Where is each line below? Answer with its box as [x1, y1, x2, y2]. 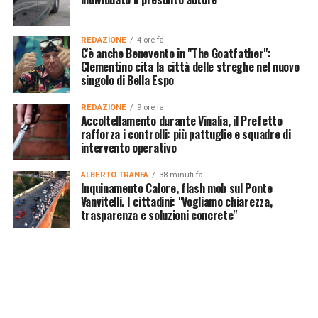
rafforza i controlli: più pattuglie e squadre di [80, 125, 291, 143]
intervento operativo [80, 138, 177, 156]
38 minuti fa [158, 170, 203, 180]
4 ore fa [136, 35, 164, 45]
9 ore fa [136, 102, 164, 112]
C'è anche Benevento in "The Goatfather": [80, 44, 271, 62]
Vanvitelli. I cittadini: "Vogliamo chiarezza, [80, 192, 273, 210]
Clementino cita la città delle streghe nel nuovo [80, 57, 300, 75]
